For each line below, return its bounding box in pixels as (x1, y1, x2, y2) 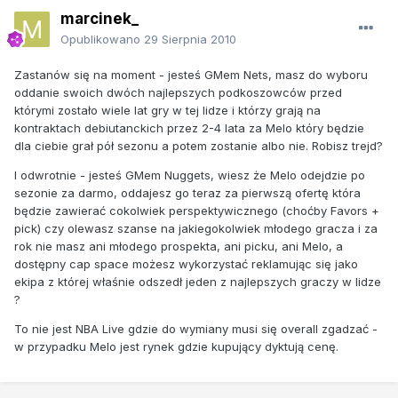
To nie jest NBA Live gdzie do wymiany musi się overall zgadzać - (14, 321, 378, 336)
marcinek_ (60, 9, 139, 28)
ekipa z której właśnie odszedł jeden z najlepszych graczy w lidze (14, 274, 381, 289)
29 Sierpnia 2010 (144, 31, 236, 46)
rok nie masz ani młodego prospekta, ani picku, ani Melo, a (14, 238, 343, 253)
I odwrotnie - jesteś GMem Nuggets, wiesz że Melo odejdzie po (14, 167, 365, 182)
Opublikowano (60, 31, 144, 46)
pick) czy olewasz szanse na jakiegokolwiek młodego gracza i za (14, 220, 378, 235)
